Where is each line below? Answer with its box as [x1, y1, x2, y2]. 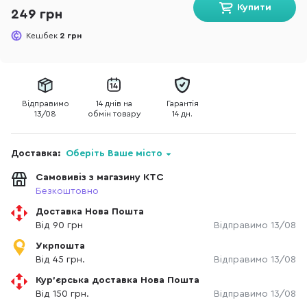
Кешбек [26, 32, 60, 40]
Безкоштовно [36, 186, 99, 196]
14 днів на [95, 99, 132, 108]
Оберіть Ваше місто [66, 149, 162, 158]
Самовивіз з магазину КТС [36, 173, 164, 182]
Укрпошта [36, 241, 85, 251]
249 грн [11, 8, 62, 21]
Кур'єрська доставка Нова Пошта [36, 275, 199, 285]
